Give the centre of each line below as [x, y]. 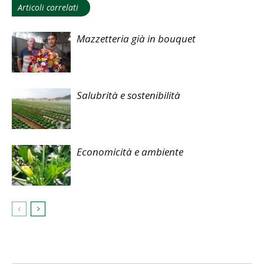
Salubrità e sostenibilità [128, 95]
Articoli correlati [48, 7]
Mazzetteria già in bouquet [136, 38]
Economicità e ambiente [130, 151]
